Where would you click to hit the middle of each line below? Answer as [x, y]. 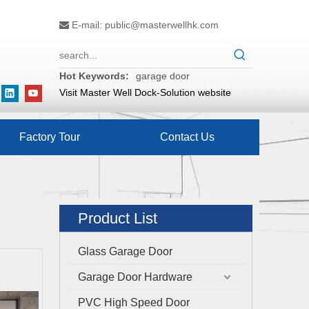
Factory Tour [50, 137]
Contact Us [187, 137]
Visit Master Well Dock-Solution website [145, 92]
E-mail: [87, 25]
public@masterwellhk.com [162, 25]
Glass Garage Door [125, 251]
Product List [118, 218]
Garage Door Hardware [135, 277]
